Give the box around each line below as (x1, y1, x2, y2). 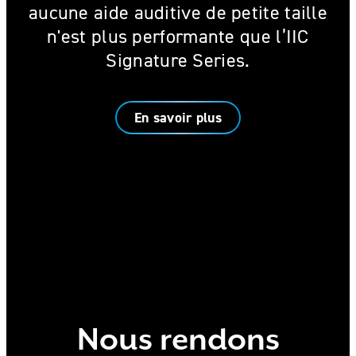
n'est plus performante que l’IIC (47, 25, 309, 48)
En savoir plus (133, 108, 222, 128)
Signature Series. (106, 48, 250, 72)
